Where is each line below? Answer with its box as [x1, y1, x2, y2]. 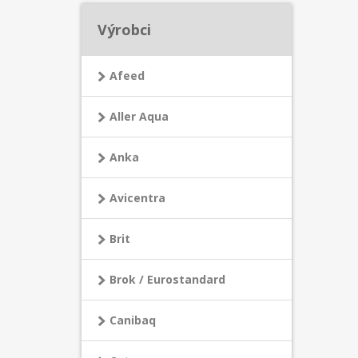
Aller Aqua [109, 109, 169, 124]
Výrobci [97, 20, 151, 39]
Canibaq [109, 312, 156, 328]
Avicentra [109, 190, 165, 205]
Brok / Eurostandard [109, 272, 225, 287]
